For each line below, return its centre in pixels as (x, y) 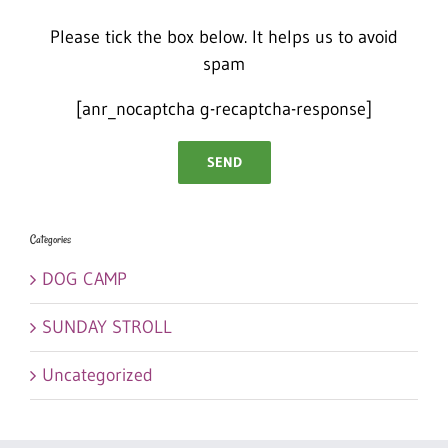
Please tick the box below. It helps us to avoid (224, 36)
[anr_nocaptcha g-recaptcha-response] (224, 108)
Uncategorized (97, 374)
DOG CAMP (84, 278)
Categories (50, 238)
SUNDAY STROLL (107, 326)
